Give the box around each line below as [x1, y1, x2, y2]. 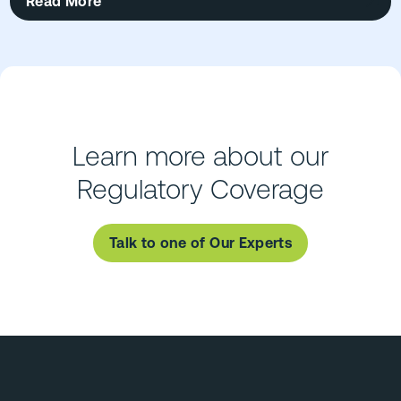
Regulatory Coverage [77, 173, 324, 205]
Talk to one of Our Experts [108, 234, 293, 252]
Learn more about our [73, 140, 328, 172]
